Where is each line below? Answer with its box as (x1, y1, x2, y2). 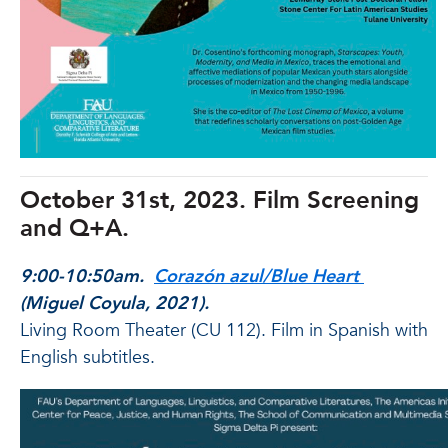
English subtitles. (20, 345, 155, 370)
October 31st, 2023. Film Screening (20, 184, 419, 217)
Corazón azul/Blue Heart (154, 264, 359, 289)
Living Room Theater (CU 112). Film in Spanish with (20, 318, 428, 343)
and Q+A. (20, 212, 129, 245)
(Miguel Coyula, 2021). (20, 291, 209, 316)
